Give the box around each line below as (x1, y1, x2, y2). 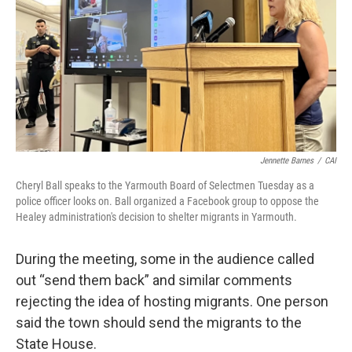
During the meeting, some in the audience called (16, 250, 314, 267)
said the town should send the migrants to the (16, 313, 302, 331)
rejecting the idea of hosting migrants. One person (16, 292, 328, 310)
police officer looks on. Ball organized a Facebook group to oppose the (16, 194, 319, 207)
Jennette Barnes (260, 155, 313, 166)
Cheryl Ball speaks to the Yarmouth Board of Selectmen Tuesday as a (16, 178, 314, 192)
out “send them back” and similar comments (16, 271, 292, 288)
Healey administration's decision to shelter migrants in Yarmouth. (16, 210, 297, 223)
